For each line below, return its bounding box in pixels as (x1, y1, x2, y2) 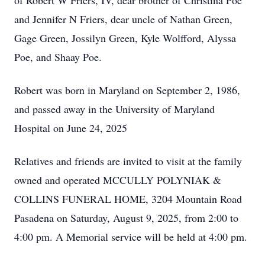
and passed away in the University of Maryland (14, 102, 215, 116)
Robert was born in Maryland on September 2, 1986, (14, 83, 240, 97)
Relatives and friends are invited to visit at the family (14, 154, 242, 168)
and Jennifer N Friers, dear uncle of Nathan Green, (14, 12, 232, 26)
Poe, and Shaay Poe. (14, 50, 102, 64)
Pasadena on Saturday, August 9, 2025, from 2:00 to (14, 211, 238, 225)
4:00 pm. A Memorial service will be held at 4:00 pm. (14, 230, 247, 244)
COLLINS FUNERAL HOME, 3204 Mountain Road (14, 192, 242, 206)
